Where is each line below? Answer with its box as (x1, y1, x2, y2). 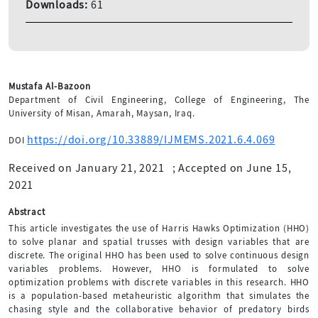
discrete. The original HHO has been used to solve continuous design (9, 248, 309, 261)
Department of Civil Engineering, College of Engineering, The (9, 93, 309, 106)
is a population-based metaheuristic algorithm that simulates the (9, 289, 309, 302)
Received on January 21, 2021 (9, 160, 165, 175)
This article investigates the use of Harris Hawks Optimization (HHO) (9, 221, 309, 234)
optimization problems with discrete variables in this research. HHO (9, 275, 309, 288)
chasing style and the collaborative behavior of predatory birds (9, 302, 309, 315)
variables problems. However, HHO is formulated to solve (9, 262, 309, 275)
